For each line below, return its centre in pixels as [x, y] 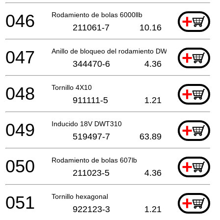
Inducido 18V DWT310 [87, 124]
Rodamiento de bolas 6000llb [97, 14]
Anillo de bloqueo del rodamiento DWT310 [117, 51]
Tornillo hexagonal [80, 196]
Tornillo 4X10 [72, 87]
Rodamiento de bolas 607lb [94, 160]
